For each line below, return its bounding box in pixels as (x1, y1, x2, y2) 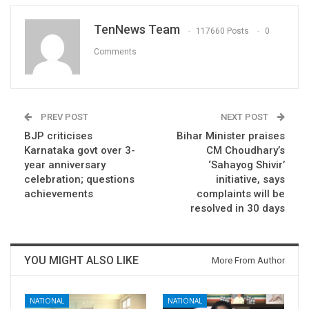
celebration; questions (24, 173, 134, 186)
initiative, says (216, 173, 285, 186)
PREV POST (39, 112, 88, 123)
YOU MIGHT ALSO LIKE (24, 254, 139, 268)
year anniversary (24, 159, 106, 172)
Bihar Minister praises (177, 130, 285, 143)
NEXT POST (221, 112, 270, 123)
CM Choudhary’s (206, 144, 285, 157)
